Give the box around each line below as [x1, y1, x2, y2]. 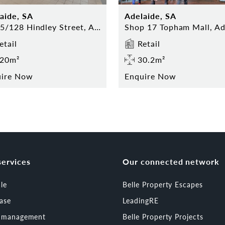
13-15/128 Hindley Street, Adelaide [94, 21, 100, 33]
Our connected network [123, 155, 220, 167]
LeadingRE [123, 195, 159, 205]
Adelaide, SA [125, 10, 176, 22]
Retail [138, 37, 160, 49]
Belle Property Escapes [123, 179, 203, 189]
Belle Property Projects [123, 211, 204, 221]
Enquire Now [125, 70, 176, 82]
